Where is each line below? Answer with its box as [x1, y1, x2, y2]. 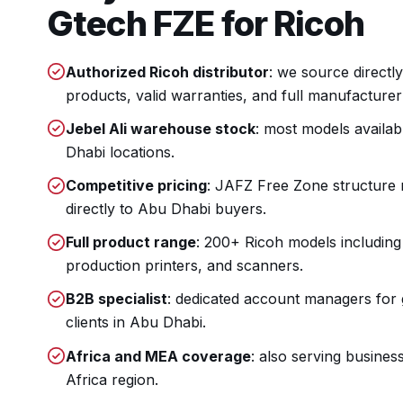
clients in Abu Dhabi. [66, 313, 206, 332]
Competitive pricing [66, 176, 207, 195]
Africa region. [66, 370, 158, 389]
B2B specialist [66, 290, 167, 309]
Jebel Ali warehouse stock [66, 119, 255, 138]
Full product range [66, 233, 196, 252]
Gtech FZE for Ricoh [47, 2, 364, 44]
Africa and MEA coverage [66, 346, 251, 365]
